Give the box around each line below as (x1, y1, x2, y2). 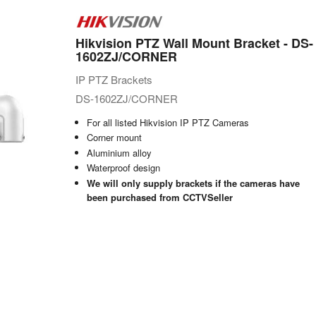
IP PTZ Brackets (75, 71, 152, 87)
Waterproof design (86, 161, 160, 175)
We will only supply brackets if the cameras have (86, 176, 300, 190)
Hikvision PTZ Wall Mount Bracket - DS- (75, 33, 313, 52)
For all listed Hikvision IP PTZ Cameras (86, 115, 249, 129)
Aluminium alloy (86, 145, 152, 159)
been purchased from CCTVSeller (86, 190, 233, 204)
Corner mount (86, 130, 142, 145)
